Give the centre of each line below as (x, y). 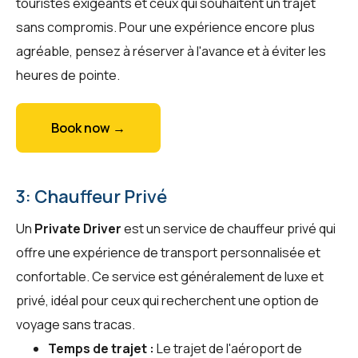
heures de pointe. (68, 75)
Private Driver (78, 228)
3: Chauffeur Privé (91, 196)
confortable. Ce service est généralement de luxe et (170, 276)
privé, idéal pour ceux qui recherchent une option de (167, 300)
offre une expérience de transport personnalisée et (168, 252)
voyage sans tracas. (76, 324)
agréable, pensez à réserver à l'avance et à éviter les (171, 51)
